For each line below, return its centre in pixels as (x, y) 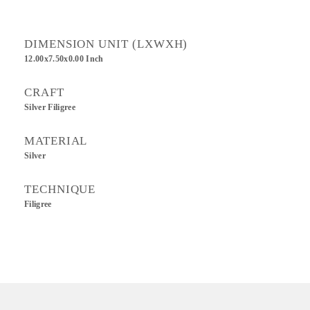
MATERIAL (56, 141)
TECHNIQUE (60, 189)
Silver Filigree (50, 107)
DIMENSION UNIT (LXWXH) (106, 44)
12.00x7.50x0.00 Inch (64, 59)
